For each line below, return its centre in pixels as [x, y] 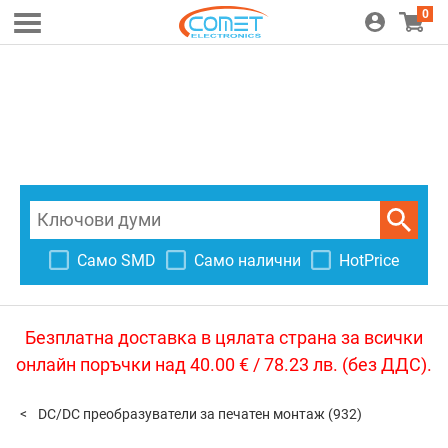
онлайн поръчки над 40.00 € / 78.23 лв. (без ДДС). [224, 364]
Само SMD [116, 260]
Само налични [247, 260]
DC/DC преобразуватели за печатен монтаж [182, 414]
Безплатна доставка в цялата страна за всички [224, 337]
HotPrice [369, 260]
